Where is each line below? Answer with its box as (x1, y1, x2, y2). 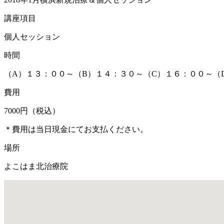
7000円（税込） (4, 106, 60, 115)
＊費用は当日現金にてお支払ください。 (4, 124, 148, 133)
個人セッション (4, 32, 60, 41)
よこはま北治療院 (4, 161, 68, 170)
